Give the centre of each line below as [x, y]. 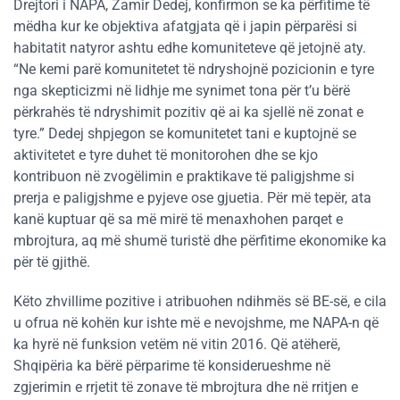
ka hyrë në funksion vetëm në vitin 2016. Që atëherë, [177, 345]
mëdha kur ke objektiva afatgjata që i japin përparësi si [185, 27]
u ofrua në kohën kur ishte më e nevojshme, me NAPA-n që [196, 323]
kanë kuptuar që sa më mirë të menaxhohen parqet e [178, 220]
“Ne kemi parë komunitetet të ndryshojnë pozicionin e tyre [194, 70]
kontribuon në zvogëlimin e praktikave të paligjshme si [184, 177]
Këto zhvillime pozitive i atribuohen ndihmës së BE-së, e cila [200, 302]
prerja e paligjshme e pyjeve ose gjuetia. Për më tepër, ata [192, 198]
